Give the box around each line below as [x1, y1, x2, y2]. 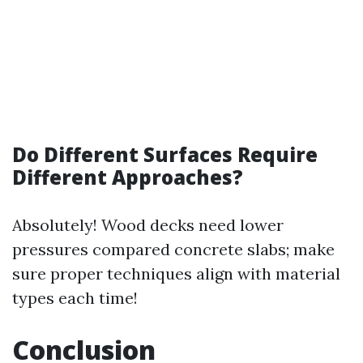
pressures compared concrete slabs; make [12, 239, 335, 259]
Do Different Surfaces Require [12, 141, 318, 168]
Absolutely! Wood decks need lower [12, 215, 284, 235]
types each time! [12, 288, 138, 308]
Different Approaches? [12, 164, 243, 190]
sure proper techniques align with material [12, 263, 340, 284]
